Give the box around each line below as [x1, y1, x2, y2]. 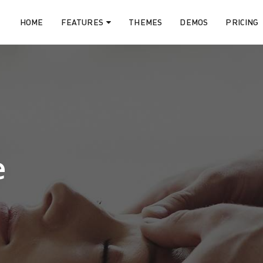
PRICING [225, 17, 259, 27]
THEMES [129, 17, 163, 27]
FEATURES [60, 17, 103, 27]
